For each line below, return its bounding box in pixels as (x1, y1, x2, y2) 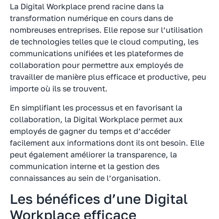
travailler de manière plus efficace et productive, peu (10, 72, 206, 82)
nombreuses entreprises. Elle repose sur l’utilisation (10, 25, 203, 35)
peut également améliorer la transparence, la (10, 149, 177, 159)
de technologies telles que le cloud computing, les (10, 37, 198, 47)
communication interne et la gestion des (10, 161, 159, 171)
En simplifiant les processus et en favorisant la (10, 102, 182, 112)
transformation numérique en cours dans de (10, 13, 173, 23)
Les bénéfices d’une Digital (10, 191, 188, 207)
